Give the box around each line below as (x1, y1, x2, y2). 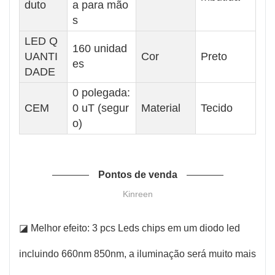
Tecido (201, 101, 233, 114)
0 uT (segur (72, 101, 129, 114)
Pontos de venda (98, 169, 177, 180)
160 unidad (72, 42, 127, 55)
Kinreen (122, 188, 153, 199)
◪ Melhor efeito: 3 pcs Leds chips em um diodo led (19, 222, 240, 233)
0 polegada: (72, 86, 130, 99)
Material (141, 101, 180, 114)
